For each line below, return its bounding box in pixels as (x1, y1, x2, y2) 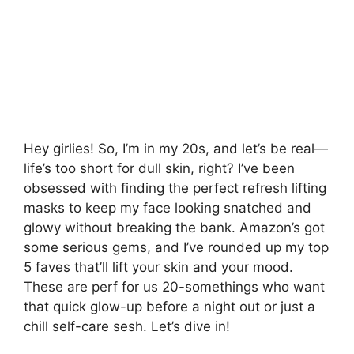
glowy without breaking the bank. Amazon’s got (24, 219, 325, 235)
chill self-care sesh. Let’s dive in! (24, 318, 230, 334)
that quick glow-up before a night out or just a (24, 298, 315, 314)
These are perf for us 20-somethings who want (24, 278, 325, 295)
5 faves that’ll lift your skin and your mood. (24, 258, 293, 275)
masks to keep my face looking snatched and (24, 199, 311, 216)
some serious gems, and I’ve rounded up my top (24, 239, 329, 255)
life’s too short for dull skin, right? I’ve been (24, 160, 295, 176)
